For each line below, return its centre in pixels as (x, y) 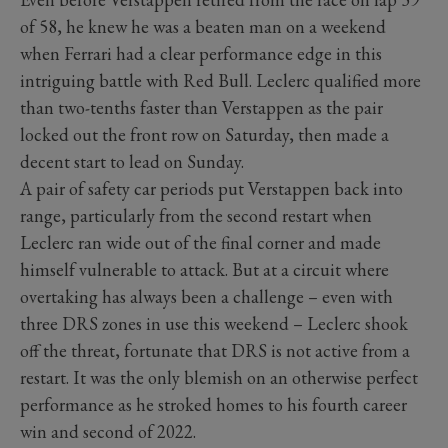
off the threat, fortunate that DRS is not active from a (215, 351)
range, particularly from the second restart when (196, 216)
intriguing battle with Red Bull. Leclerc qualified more (220, 81)
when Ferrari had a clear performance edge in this (201, 54)
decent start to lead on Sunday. (132, 162)
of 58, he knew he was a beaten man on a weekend (203, 27)
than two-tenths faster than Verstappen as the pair (201, 108)
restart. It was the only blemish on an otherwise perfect (219, 378)
